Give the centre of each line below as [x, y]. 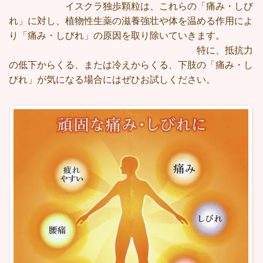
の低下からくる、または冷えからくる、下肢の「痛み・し [131, 65]
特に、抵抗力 [131, 50]
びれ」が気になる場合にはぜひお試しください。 [112, 80]
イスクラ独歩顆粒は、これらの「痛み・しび [131, 6]
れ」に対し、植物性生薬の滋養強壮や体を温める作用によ [131, 21]
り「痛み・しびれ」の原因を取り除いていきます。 [131, 36]
